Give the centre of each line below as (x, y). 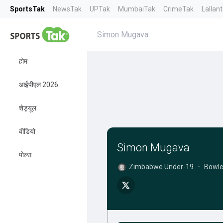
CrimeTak (178, 9)
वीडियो (27, 131)
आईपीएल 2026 (39, 85)
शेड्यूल (28, 108)
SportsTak (27, 9)
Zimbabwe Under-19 (161, 167)
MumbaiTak (137, 9)
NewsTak (67, 9)
